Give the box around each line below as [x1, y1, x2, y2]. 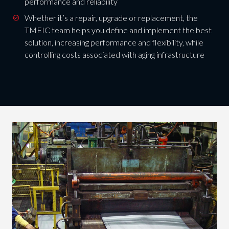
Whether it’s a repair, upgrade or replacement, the [24, 13, 198, 23]
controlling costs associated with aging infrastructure [24, 50, 204, 60]
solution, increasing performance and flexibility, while [24, 37, 203, 48]
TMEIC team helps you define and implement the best [24, 25, 212, 35]
